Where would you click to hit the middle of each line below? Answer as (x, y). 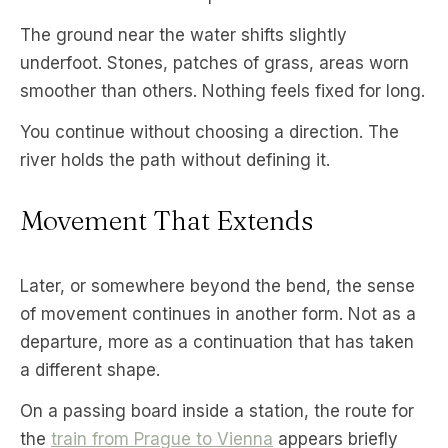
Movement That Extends (166, 220)
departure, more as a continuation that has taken (217, 341)
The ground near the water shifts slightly (183, 34)
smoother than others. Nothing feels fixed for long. (222, 90)
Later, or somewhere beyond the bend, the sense (217, 285)
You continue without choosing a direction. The (209, 131)
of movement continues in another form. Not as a (218, 313)
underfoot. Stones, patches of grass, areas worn (214, 62)
